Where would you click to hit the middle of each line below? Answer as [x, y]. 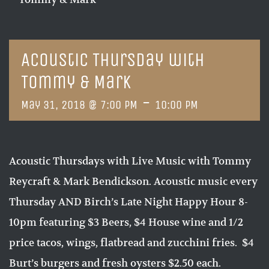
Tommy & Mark [76, 82]
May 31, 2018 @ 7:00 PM [79, 105]
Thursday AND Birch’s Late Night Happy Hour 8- [128, 202]
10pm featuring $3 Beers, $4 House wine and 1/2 [126, 222]
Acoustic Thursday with [113, 60]
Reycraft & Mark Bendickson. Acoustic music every [133, 181]
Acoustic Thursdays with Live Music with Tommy [130, 161]
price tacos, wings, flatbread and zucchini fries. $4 [131, 243]
